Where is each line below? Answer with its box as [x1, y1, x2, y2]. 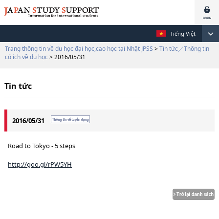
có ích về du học [5, 53, 48, 61]
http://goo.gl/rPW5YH [7, 160, 72, 169]
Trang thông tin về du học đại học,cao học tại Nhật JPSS [5, 44, 153, 52]
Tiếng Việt [170, 30, 196, 37]
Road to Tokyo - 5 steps [7, 141, 75, 150]
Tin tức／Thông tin [159, 44, 209, 52]
